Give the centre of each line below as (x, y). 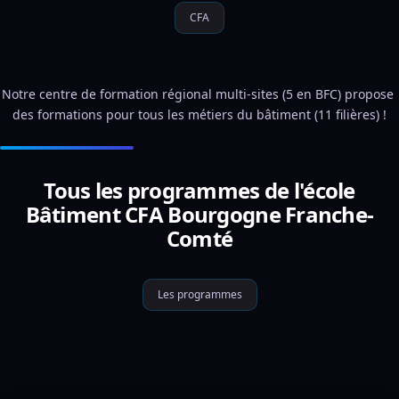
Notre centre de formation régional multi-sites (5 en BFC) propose (198, 94)
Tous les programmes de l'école (199, 190)
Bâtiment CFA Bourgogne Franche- (199, 214)
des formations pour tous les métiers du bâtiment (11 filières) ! (199, 114)
